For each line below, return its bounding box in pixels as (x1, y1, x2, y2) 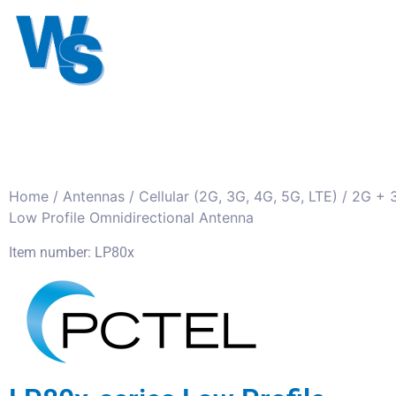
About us (145, 61, 202, 78)
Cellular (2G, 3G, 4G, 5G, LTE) (139, 187, 338, 205)
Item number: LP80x (9, 244, 134, 261)
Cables (264, 20, 308, 37)
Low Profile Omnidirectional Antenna (9, 209, 254, 226)
